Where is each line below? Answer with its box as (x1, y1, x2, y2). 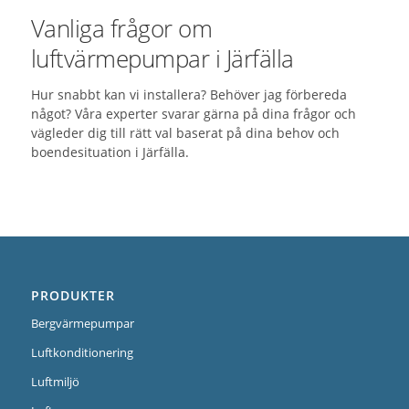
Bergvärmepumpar (30, 314, 134, 331)
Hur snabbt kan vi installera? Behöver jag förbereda (30, 85, 347, 103)
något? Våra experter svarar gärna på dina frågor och (30, 104, 356, 122)
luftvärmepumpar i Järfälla (30, 41, 294, 75)
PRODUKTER (30, 286, 115, 304)
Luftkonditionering (30, 343, 133, 361)
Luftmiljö (30, 372, 79, 390)
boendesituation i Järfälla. (30, 142, 189, 161)
